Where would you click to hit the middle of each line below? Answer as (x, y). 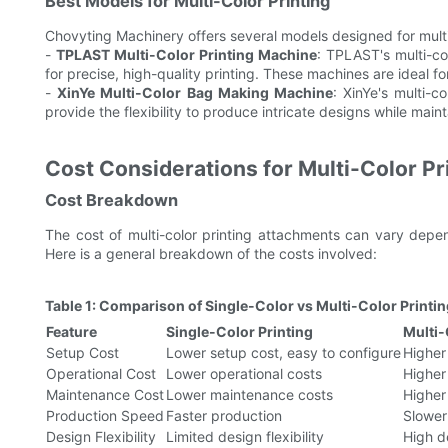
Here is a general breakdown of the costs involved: (211, 254)
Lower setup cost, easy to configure (283, 353)
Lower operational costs (244, 374)
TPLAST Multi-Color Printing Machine (186, 55)
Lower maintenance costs (249, 395)
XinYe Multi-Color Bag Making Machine (195, 93)
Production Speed (105, 416)
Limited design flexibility (245, 437)
